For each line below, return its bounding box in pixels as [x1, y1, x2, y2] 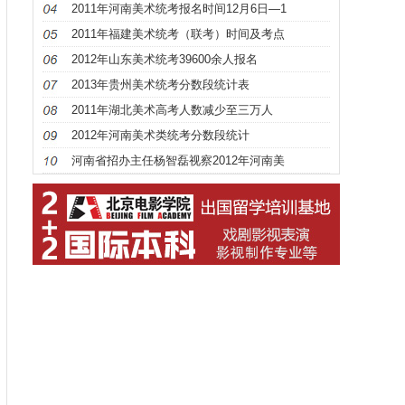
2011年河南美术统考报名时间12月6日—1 [71, 2, 287, 15]
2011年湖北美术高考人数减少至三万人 [71, 103, 273, 117]
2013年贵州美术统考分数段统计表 [71, 78, 250, 91]
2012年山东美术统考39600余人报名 [71, 52, 258, 66]
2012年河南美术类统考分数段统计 [71, 128, 250, 142]
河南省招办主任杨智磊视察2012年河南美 [71, 154, 285, 167]
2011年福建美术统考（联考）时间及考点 [71, 27, 285, 41]
